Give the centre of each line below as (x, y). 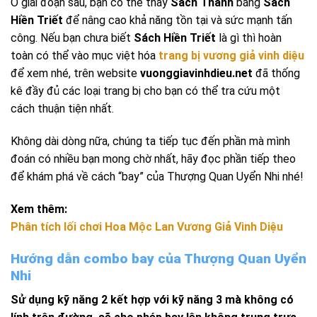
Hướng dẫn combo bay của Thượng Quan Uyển (158, 258)
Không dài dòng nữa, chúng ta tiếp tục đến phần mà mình (150, 142)
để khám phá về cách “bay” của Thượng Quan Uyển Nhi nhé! (157, 177)
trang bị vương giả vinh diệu (231, 56)
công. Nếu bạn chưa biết (72, 38)
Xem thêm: (39, 209)
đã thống (276, 74)
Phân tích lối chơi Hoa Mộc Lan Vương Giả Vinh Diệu (147, 226)
